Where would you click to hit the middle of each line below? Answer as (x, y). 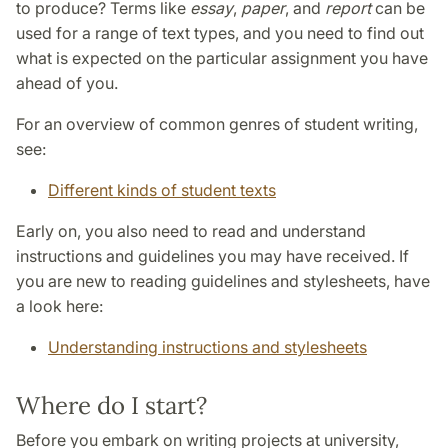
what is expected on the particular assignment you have (222, 58)
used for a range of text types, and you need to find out (220, 33)
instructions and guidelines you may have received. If (212, 256)
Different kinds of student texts (162, 190)
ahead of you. (67, 83)
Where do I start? (111, 406)
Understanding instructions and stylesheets (207, 347)
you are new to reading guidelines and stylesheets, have (223, 281)
